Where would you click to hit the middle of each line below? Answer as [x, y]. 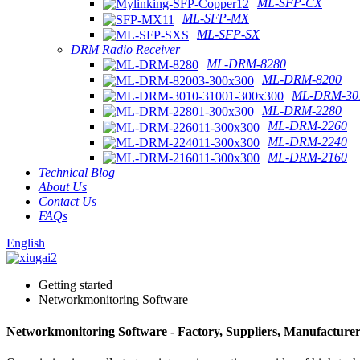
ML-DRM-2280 [302, 111]
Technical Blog [77, 173]
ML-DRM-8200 [302, 80]
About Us [63, 187]
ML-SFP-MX [216, 18]
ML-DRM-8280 [246, 64]
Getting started [76, 285]
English [26, 243]
